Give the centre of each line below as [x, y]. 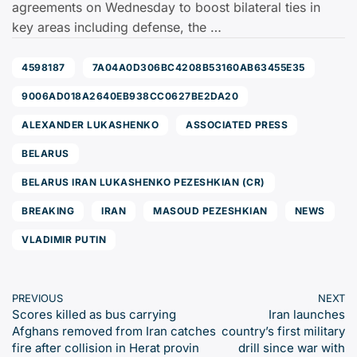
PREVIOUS [37, 298]
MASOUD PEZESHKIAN [210, 211]
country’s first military [283, 331]
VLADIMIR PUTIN [64, 239]
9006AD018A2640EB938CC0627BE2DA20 [130, 96]
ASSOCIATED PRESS [237, 125]
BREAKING [48, 211]
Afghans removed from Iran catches [114, 331]
